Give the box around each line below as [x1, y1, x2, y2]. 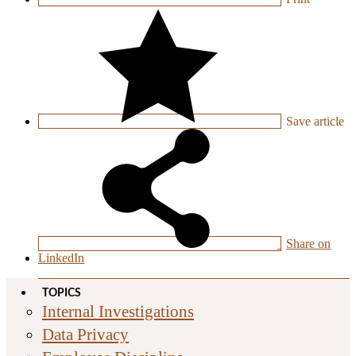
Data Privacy [42, 325, 129, 344]
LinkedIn [38, 251, 84, 265]
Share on [286, 237, 331, 251]
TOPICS [42, 288, 81, 300]
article [311, 114, 345, 129]
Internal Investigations [42, 302, 194, 321]
